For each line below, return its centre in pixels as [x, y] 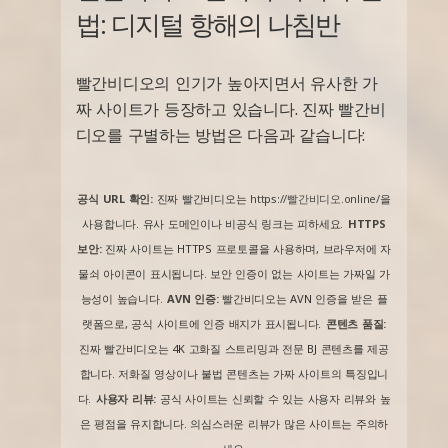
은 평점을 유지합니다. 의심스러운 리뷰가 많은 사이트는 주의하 [234, 423]
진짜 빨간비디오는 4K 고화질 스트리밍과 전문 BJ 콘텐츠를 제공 [233, 348]
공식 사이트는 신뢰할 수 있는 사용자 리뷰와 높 [273, 398]
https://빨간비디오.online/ [315, 198]
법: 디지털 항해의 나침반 [207, 23]
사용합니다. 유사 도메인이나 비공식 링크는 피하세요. [213, 223]
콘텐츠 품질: [356, 323]
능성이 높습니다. [121, 298]
